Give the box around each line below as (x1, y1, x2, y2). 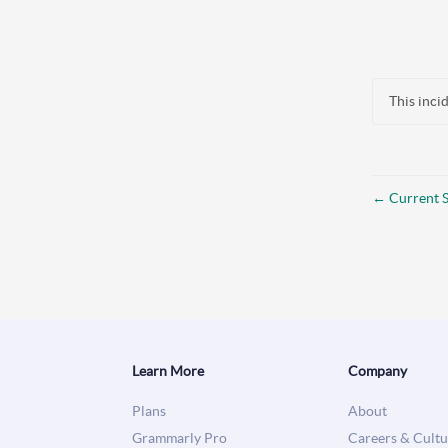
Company (348, 362, 407, 379)
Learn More (132, 362, 204, 379)
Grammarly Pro (132, 429, 227, 446)
